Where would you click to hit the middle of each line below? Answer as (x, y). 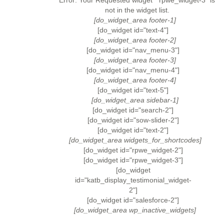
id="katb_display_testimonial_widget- (133, 180)
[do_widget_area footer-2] (135, 40)
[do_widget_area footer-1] (135, 20)
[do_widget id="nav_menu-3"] (133, 50)
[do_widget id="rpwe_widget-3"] (133, 160)
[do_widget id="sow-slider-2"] (133, 120)
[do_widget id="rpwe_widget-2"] (133, 150)
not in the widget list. (137, 10)
